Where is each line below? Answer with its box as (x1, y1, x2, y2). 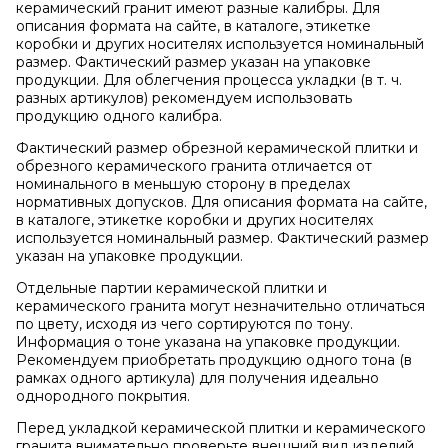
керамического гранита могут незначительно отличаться (16, 297, 425, 316)
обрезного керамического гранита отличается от (16, 157, 372, 176)
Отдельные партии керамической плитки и (16, 279, 327, 298)
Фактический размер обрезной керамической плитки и (16, 139, 418, 158)
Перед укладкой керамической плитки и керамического (16, 419, 426, 438)
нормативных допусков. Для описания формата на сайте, (16, 193, 427, 212)
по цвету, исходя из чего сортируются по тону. (16, 315, 353, 334)
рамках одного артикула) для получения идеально (16, 369, 379, 388)
